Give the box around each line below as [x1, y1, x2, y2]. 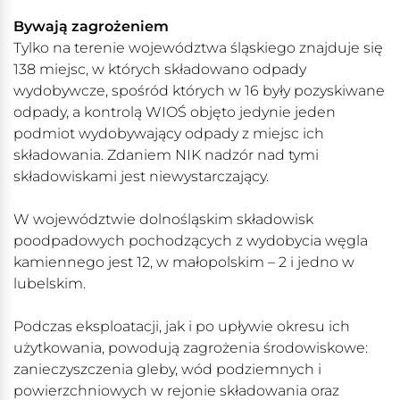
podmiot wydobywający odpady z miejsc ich [13, 125, 324, 143]
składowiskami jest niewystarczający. [13, 168, 269, 186]
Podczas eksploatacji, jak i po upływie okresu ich [13, 318, 350, 336]
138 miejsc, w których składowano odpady [13, 61, 306, 79]
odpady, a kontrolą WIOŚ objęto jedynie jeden [13, 104, 336, 121]
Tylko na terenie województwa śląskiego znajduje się [13, 39, 383, 57]
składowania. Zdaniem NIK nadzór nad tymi [13, 146, 319, 164]
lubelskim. [13, 275, 86, 293]
